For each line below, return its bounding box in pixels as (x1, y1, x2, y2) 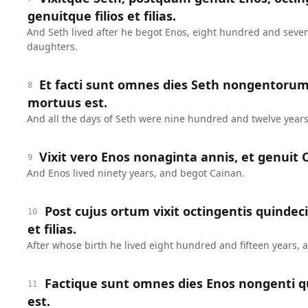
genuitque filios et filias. (27, 8, 176, 24)
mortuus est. (27, 94, 107, 111)
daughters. (26, 40, 78, 53)
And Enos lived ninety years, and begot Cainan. (26, 166, 245, 179)
